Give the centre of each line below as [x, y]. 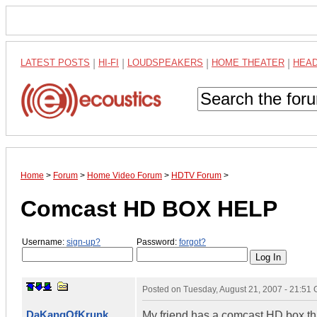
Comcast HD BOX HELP [149, 208]
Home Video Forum [125, 176]
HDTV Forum [196, 176]
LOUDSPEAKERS [165, 63]
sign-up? [83, 242]
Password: [158, 242]
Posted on [163, 289]
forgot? [192, 242]
